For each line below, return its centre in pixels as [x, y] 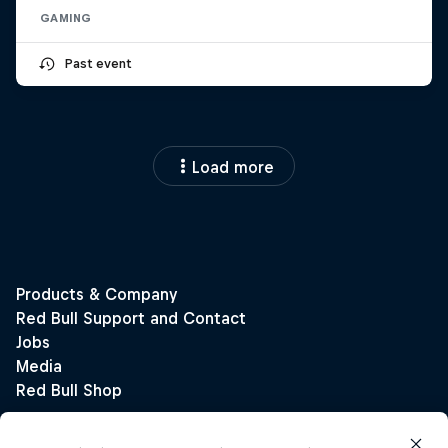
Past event [97, 64]
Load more [233, 167]
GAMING [66, 18]
